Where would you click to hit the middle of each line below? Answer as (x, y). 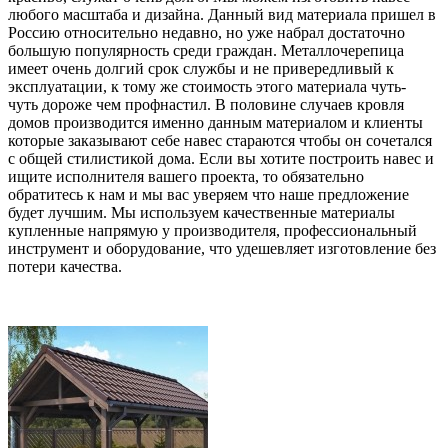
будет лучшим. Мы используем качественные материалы (201, 212)
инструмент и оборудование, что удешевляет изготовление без (222, 248)
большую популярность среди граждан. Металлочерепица (206, 50)
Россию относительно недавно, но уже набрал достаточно (206, 32)
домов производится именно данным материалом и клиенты (215, 122)
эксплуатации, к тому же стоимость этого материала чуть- (207, 86)
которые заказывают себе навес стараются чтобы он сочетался (220, 140)
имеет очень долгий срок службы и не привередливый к (201, 68)
